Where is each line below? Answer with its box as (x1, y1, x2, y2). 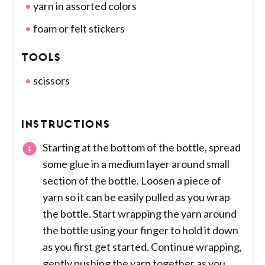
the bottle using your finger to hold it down (43, 224, 238, 237)
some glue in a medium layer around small (43, 157, 230, 170)
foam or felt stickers (31, 22, 125, 35)
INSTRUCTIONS (22, 120, 111, 131)
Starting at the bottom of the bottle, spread (43, 141, 241, 154)
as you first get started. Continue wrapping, (43, 240, 242, 253)
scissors (31, 74, 70, 87)
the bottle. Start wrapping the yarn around (43, 207, 237, 220)
